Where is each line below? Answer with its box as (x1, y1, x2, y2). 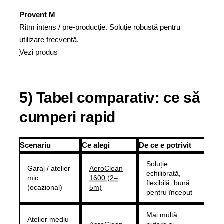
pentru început (146, 188, 192, 196)
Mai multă (146, 211, 177, 219)
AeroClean (89, 164, 123, 172)
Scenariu (20, 141, 51, 149)
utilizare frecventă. (19, 35, 79, 44)
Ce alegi (82, 141, 110, 149)
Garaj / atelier (27, 164, 70, 172)
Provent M (19, 10, 55, 19)
